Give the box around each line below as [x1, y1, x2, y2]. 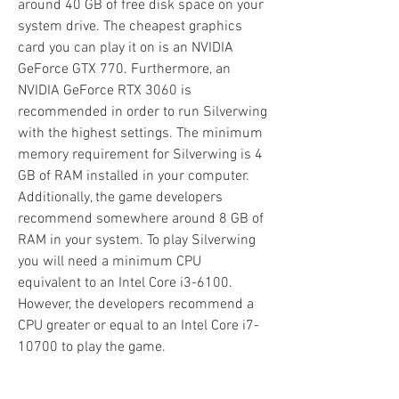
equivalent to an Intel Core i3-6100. [18, 274, 232, 292]
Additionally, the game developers [18, 189, 223, 207]
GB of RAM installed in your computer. [18, 167, 249, 185]
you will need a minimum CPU [18, 253, 201, 271]
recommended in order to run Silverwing [18, 103, 267, 121]
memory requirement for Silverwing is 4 [18, 146, 263, 164]
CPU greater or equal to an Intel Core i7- [18, 317, 259, 335]
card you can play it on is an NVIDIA [18, 39, 233, 57]
